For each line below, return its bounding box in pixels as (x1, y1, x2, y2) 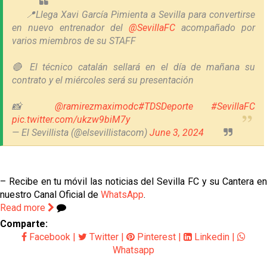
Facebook (27, 231, 70, 243)
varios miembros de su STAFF (12, 35, 136, 47)
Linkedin (192, 231, 229, 243)
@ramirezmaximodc (55, 101, 138, 113)
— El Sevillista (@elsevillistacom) (12, 127, 150, 139)
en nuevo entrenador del (12, 22, 129, 34)
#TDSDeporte (138, 101, 193, 113)
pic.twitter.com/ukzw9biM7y (12, 114, 130, 126)
